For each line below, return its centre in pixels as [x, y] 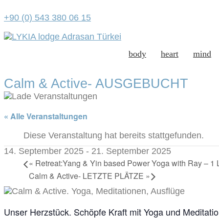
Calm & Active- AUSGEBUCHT [96, 84]
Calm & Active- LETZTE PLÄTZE [87, 175]
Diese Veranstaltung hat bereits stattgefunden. [114, 135]
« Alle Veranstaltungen [46, 116]
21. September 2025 [131, 151]
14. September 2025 [44, 151]
